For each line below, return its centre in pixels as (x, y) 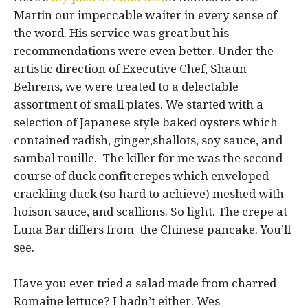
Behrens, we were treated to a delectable (126, 86)
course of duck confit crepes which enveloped (143, 176)
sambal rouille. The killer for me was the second (148, 158)
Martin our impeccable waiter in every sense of (145, 15)
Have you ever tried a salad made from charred (145, 283)
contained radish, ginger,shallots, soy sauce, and (148, 140)
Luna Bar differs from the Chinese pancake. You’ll (152, 229)
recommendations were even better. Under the (144, 51)
